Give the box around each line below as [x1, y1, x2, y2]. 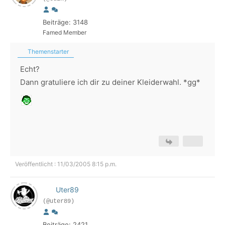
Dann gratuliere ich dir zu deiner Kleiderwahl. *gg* [20, 77, 200, 87]
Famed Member [43, 29, 86, 36]
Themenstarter [26, 48, 69, 55]
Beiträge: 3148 [43, 18, 88, 26]
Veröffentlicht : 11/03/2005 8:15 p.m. [15, 160, 117, 168]
